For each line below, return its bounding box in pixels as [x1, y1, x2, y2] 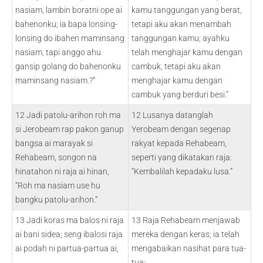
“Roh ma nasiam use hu [15, 181, 100, 190]
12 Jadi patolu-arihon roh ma [15, 110, 121, 120]
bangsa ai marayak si [15, 139, 93, 148]
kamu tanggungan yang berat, [131, 5, 242, 15]
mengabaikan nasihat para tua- [131, 244, 246, 253]
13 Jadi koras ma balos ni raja [15, 215, 124, 225]
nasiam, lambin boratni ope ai [15, 5, 122, 15]
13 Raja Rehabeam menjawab [131, 215, 240, 225]
